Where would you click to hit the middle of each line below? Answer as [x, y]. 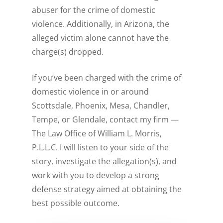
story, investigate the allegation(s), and [105, 162]
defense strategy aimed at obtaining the [107, 189]
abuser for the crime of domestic [94, 10]
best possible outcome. [76, 203]
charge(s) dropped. [68, 52]
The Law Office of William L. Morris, [97, 134]
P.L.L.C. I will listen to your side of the [101, 148]
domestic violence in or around [91, 92]
